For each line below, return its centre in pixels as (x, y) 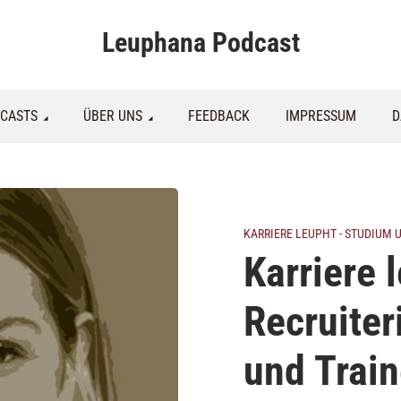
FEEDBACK (218, 116)
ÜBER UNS (112, 116)
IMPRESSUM (320, 116)
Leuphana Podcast (200, 43)
